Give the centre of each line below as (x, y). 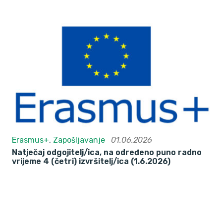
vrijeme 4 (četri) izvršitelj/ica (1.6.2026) (91, 162)
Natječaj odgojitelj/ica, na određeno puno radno (107, 153)
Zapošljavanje (79, 140)
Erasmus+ (30, 140)
